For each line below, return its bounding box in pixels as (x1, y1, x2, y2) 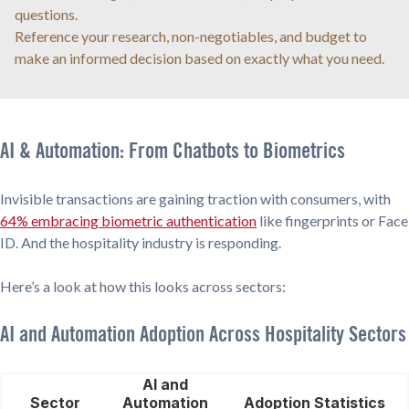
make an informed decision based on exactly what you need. (15, 49, 384, 68)
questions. (15, 5, 78, 24)
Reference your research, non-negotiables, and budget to (15, 27, 367, 46)
